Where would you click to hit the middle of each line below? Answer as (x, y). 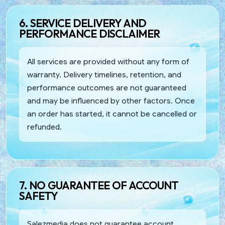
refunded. (44, 127)
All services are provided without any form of (108, 61)
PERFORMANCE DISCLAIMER (89, 33)
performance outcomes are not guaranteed (107, 87)
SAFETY (38, 196)
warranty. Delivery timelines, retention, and (104, 74)
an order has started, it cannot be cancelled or (112, 114)
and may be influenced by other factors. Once (111, 100)
